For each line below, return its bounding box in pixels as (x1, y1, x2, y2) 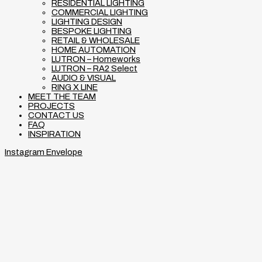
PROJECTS (28, 101, 75, 111)
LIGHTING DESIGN (51, 17, 122, 27)
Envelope (46, 147, 82, 157)
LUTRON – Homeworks (51, 54, 140, 64)
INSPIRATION (28, 129, 81, 139)
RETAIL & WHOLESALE (51, 36, 140, 46)
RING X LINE (51, 82, 98, 92)
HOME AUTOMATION (51, 45, 136, 55)
